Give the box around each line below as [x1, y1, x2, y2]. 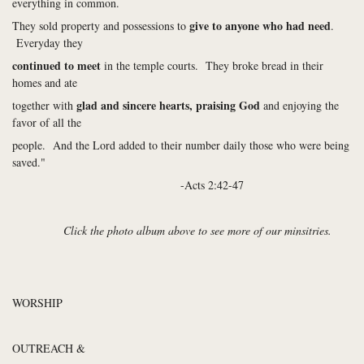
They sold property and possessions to [12, 18, 189, 33]
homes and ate [12, 75, 77, 90]
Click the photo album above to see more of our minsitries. [63, 223, 331, 238]
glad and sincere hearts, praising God [76, 97, 260, 114]
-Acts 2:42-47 [12, 177, 244, 193]
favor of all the [12, 115, 81, 130]
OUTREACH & [12, 340, 85, 356]
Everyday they [12, 35, 83, 50]
